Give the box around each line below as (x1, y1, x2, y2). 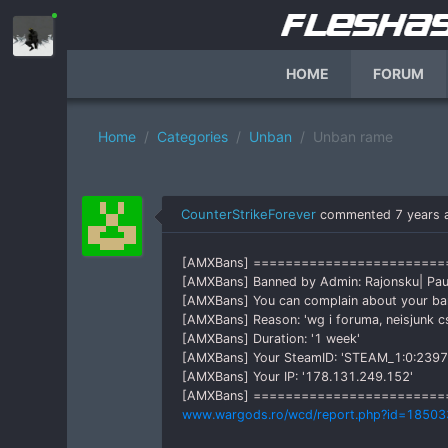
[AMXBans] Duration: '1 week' (181, 331, 360, 346)
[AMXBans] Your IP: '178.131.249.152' (181, 369, 413, 384)
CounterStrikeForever (180, 206, 316, 222)
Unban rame (312, 128, 393, 145)
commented (319, 207, 391, 222)
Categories (156, 128, 228, 145)
